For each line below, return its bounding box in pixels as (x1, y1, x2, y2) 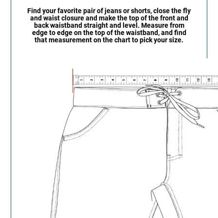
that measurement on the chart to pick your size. (35, 36, 183, 45)
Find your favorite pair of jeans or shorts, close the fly (27, 7, 191, 16)
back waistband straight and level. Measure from (34, 21, 184, 30)
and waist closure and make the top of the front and (30, 14, 188, 23)
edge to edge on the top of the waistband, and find (32, 29, 186, 37)
